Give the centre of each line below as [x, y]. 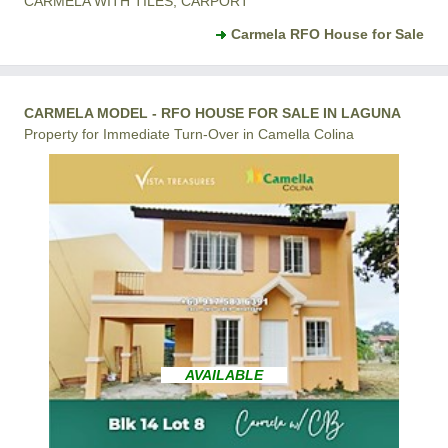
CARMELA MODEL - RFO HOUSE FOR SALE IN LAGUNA [212, 113]
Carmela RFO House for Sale [327, 34]
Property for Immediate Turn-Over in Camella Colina [189, 134]
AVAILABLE [224, 374]
